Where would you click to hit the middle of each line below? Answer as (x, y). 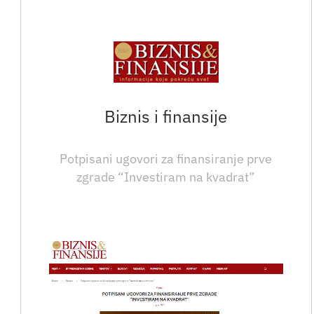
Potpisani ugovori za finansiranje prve (166, 159)
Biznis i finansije (166, 117)
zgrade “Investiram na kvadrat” (166, 177)
